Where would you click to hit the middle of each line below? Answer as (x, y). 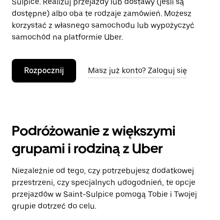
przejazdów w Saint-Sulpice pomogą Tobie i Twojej (104, 194)
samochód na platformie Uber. (67, 37)
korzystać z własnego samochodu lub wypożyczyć (103, 25)
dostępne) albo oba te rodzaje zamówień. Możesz (102, 14)
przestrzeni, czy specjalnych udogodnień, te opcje (104, 182)
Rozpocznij (44, 70)
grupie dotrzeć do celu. (54, 206)
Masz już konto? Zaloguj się (137, 70)
